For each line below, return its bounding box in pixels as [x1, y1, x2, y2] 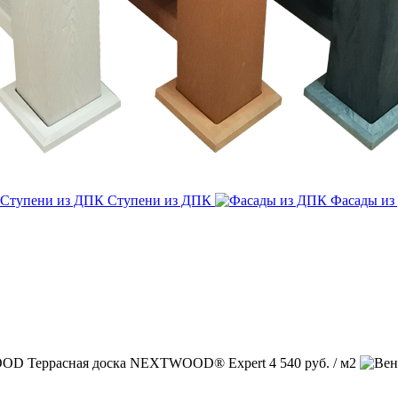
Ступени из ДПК [104, 193, 215, 208]
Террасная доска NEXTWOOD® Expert [28, 355, 266, 370]
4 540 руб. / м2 [269, 355, 356, 370]
